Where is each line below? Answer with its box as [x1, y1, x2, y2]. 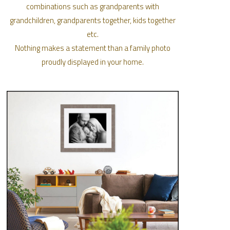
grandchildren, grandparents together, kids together [10, 14, 176, 27]
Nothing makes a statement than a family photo [15, 42, 171, 54]
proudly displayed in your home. [42, 56, 144, 68]
